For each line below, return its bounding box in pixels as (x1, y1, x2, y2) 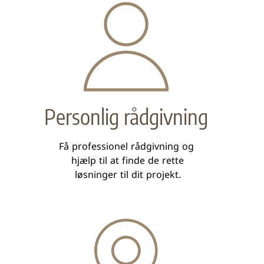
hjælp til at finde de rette (68, 156, 184, 168)
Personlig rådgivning (44, 103, 208, 130)
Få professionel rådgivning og (58, 141, 194, 154)
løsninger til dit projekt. (71, 170, 181, 182)
